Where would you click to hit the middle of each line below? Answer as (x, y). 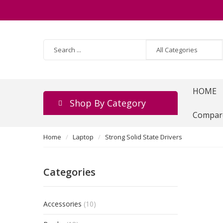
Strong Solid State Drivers (144, 137)
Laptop (83, 137)
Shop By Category (108, 103)
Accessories (62, 204)
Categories (69, 172)
